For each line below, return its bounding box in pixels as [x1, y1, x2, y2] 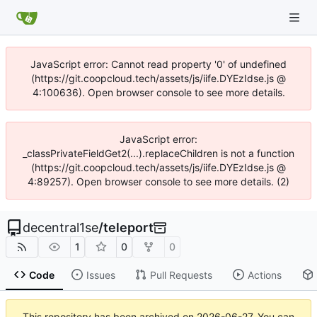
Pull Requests [149, 268, 212, 281]
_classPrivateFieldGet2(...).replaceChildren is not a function [23, 147, 294, 159]
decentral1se [23, 220, 98, 235]
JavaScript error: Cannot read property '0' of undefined [30, 58, 287, 70]
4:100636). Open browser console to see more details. [32, 86, 285, 98]
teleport [103, 220, 154, 235]
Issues [86, 268, 115, 281]
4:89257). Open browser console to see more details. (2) [28, 175, 289, 188]
